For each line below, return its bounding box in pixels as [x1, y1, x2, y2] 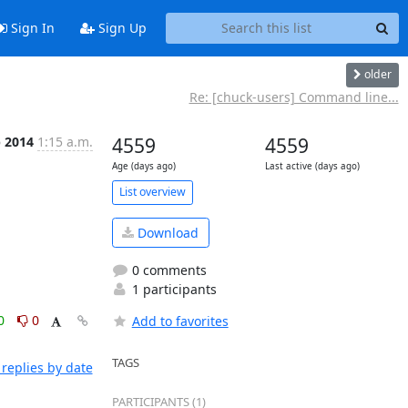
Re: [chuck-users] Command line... [189, 87, 399, 106]
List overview [118, 184, 186, 199]
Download [134, 223, 199, 241]
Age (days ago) [111, 159, 176, 172]
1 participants [127, 280, 217, 298]
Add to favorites [131, 312, 229, 330]
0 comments [127, 261, 207, 279]
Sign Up [94, 19, 147, 37]
